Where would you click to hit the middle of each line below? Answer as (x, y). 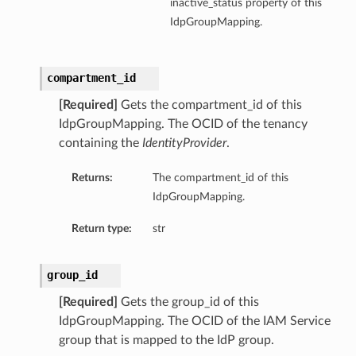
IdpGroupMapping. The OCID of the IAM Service (194, 321)
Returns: (92, 178)
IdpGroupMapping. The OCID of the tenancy (183, 124)
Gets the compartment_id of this (209, 105)
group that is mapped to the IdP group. (166, 341)
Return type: (101, 229)
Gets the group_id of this (188, 302)
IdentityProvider (184, 143)
